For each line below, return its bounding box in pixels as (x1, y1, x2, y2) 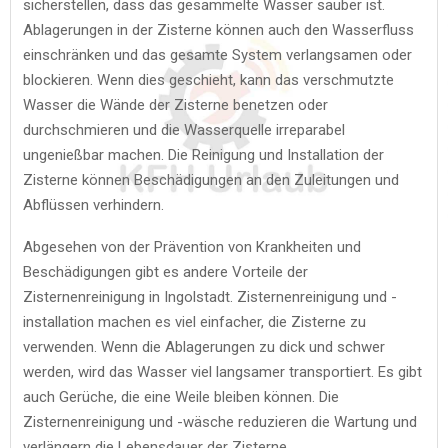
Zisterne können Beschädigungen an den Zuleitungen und (23, 170, 399, 189)
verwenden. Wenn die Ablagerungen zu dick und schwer (23, 337, 385, 356)
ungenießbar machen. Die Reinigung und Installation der (23, 145, 384, 164)
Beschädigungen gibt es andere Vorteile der (23, 262, 308, 281)
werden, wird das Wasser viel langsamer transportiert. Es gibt (23, 362, 422, 381)
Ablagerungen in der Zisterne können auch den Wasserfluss (23, 20, 414, 39)
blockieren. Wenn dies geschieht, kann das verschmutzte (23, 70, 394, 89)
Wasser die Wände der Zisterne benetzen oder (23, 95, 328, 114)
